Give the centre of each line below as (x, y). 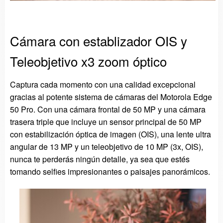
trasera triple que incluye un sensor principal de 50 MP (106, 121)
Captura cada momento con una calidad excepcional (103, 84)
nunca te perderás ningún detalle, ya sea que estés (100, 159)
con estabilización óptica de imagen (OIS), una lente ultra (111, 134)
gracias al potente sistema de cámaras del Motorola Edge (111, 97)
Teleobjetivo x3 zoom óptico (88, 61)
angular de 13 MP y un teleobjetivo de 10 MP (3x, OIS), (107, 146)
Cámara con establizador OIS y (99, 40)
